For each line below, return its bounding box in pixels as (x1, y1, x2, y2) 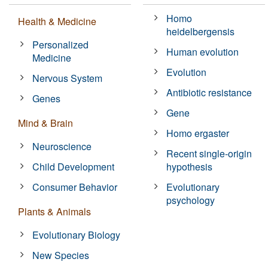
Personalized (32, 37, 89, 51)
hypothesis (166, 159, 213, 173)
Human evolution (166, 44, 239, 59)
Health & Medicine (18, 14, 96, 28)
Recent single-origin (166, 146, 252, 160)
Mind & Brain (18, 115, 73, 130)
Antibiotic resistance (166, 85, 252, 99)
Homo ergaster (166, 126, 230, 140)
